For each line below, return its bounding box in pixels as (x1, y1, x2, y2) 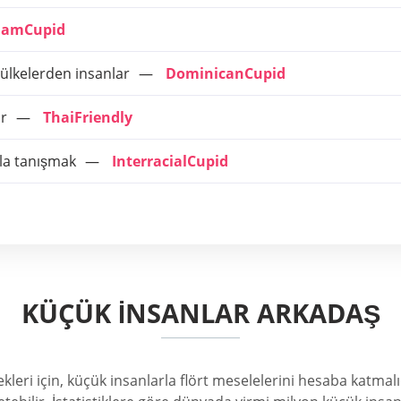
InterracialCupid (112, 151, 228, 171)
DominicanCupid (166, 64, 286, 83)
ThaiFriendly (43, 107, 132, 127)
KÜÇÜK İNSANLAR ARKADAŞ (21, 295, 380, 330)
